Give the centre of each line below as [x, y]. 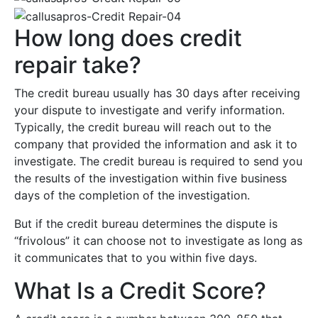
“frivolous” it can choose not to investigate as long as [158, 240]
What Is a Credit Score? [140, 290]
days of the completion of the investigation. [132, 195]
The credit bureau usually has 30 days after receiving [157, 93]
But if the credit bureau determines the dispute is [146, 223]
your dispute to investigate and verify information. [149, 110]
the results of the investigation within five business [150, 178]
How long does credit [128, 38]
